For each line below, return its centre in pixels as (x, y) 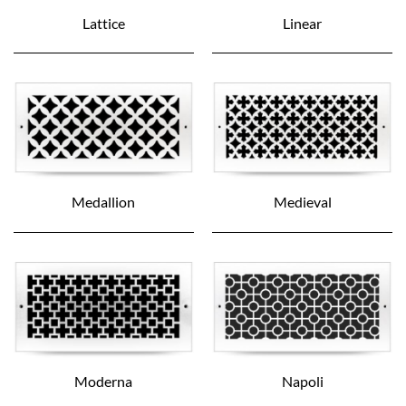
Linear (303, 23)
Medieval (302, 202)
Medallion (104, 202)
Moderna (104, 381)
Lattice (103, 23)
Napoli (302, 381)
